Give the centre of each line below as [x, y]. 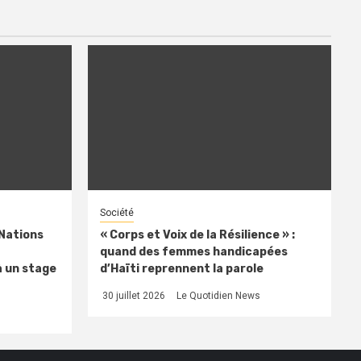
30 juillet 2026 [132, 295]
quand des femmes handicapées [193, 251]
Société [116, 212]
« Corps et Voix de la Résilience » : [197, 234]
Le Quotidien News [218, 295]
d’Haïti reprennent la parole [181, 268]
